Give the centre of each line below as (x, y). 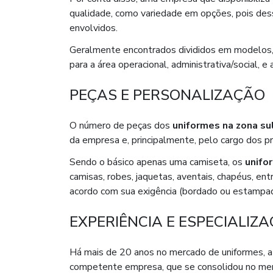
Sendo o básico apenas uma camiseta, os (157, 162)
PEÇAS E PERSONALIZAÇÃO (167, 95)
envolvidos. (94, 28)
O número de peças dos (121, 126)
